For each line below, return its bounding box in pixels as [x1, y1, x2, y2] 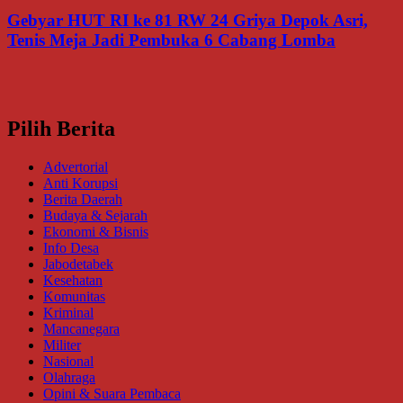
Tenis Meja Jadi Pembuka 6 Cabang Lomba [7, 30, 336, 49]
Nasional [43, 354, 94, 370]
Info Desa [43, 240, 99, 256]
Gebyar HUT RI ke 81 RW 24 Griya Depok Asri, [7, 10, 368, 30]
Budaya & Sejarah [43, 208, 148, 224]
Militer [43, 337, 81, 354]
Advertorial [43, 159, 108, 175]
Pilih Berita [7, 117, 115, 141]
